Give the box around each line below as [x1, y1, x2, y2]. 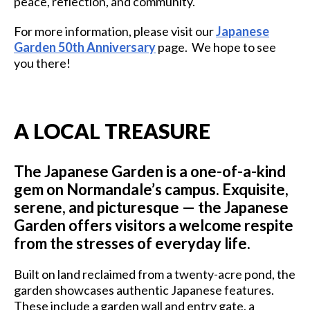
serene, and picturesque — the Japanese [14, 197, 289, 217]
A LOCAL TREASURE [14, 118, 210, 143]
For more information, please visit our [14, 23, 216, 39]
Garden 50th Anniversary [14, 39, 156, 55]
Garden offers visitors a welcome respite [14, 215, 293, 235]
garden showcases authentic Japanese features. [14, 282, 274, 298]
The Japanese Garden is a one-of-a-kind [14, 161, 286, 181]
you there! [14, 55, 71, 71]
